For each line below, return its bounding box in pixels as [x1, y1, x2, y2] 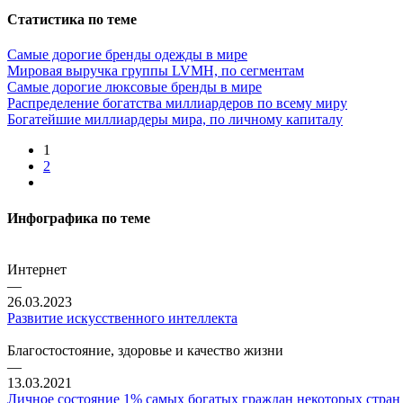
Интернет [7, 261, 67, 277]
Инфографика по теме [7, 210, 150, 226]
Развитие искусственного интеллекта [7, 309, 237, 326]
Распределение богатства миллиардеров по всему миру [7, 95, 347, 112]
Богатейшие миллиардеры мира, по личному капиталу [7, 112, 343, 128]
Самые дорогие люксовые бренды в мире [7, 79, 262, 95]
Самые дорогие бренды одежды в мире [7, 47, 247, 63]
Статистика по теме [7, 12, 137, 28]
